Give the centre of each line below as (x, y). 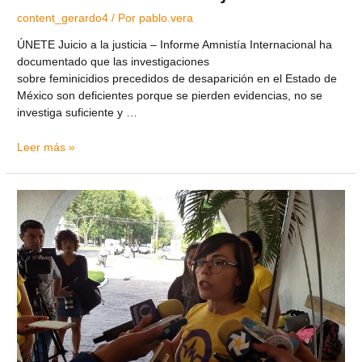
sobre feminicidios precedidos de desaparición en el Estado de (177, 79)
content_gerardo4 (63, 18)
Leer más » (46, 148)
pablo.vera (166, 18)
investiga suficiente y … (78, 113)
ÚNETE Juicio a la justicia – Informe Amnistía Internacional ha (175, 45)
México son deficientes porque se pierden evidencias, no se (170, 96)
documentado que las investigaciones (114, 62)
